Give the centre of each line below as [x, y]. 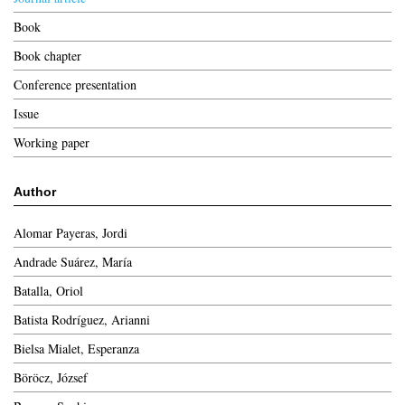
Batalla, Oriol [48, 291]
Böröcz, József [51, 377]
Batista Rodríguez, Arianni [82, 320]
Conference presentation [75, 85]
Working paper [52, 142]
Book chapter [47, 56]
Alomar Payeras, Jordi [71, 233]
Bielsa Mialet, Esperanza [76, 348]
